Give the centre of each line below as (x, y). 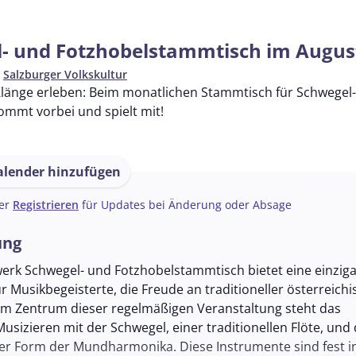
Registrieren (46, 205)
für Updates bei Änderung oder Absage (185, 205)
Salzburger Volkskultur (65, 74)
